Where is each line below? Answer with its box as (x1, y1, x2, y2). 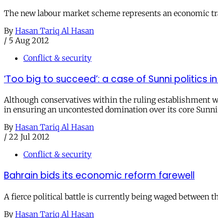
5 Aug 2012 (9, 35, 49, 45)
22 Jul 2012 (9, 132, 50, 142)
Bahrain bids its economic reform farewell (4, 169, 195, 182)
